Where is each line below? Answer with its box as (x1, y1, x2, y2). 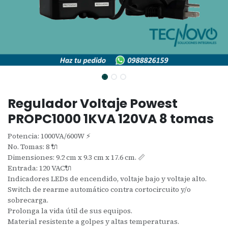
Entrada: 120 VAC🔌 (8, 162, 72, 173)
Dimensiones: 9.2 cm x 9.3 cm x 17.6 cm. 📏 (8, 152, 145, 162)
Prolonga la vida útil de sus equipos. (8, 205, 132, 216)
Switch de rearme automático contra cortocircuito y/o (8, 184, 191, 194)
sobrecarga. (8, 194, 48, 205)
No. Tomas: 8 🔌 (8, 141, 58, 152)
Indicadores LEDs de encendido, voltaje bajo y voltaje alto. (8, 173, 207, 184)
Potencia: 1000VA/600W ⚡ (8, 130, 91, 141)
